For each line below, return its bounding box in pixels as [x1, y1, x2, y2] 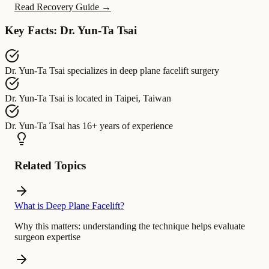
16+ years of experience [82, 120, 173, 131]
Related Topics [14, 159, 86, 172]
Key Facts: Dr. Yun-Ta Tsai [5, 24, 137, 37]
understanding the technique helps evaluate [83, 221, 245, 232]
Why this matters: [14, 221, 80, 232]
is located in [67, 92, 112, 103]
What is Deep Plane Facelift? [14, 201, 124, 211]
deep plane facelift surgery [119, 65, 219, 76]
